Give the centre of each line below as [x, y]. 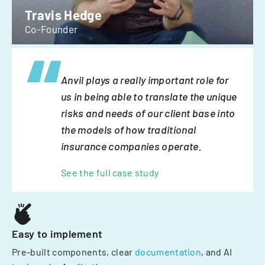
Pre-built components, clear [72, 252]
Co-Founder [51, 29]
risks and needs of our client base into [148, 113]
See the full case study [110, 173]
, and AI [217, 252]
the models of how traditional [129, 130]
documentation [168, 252]
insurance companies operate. [131, 146]
